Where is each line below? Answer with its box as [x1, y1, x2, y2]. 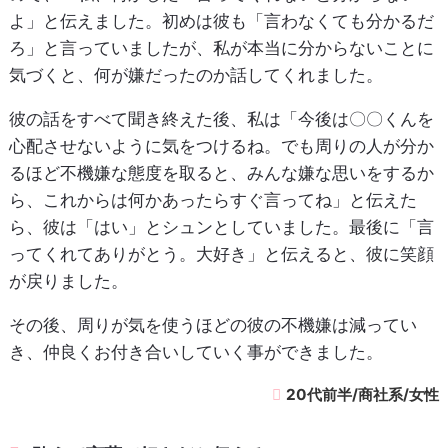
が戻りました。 [8, 271, 128, 292]
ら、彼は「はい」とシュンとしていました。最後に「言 [8, 217, 434, 238]
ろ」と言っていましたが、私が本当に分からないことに [8, 38, 434, 59]
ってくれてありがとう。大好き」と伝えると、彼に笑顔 [8, 244, 434, 265]
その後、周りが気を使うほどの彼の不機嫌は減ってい [8, 315, 417, 336]
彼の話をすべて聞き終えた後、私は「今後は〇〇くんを [8, 109, 434, 130]
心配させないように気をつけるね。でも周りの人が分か [8, 136, 434, 157]
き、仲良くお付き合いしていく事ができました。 [8, 342, 383, 363]
